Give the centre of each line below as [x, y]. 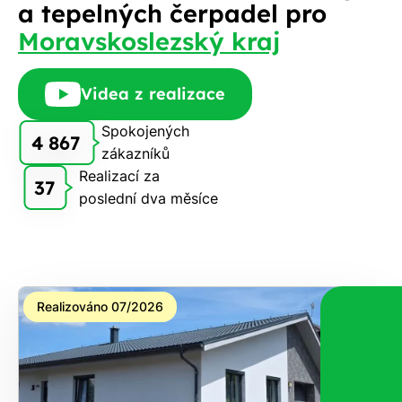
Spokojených [145, 131]
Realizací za [119, 176]
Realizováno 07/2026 [100, 307]
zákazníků [135, 154]
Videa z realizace [153, 94]
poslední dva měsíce [149, 199]
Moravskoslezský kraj [149, 42]
